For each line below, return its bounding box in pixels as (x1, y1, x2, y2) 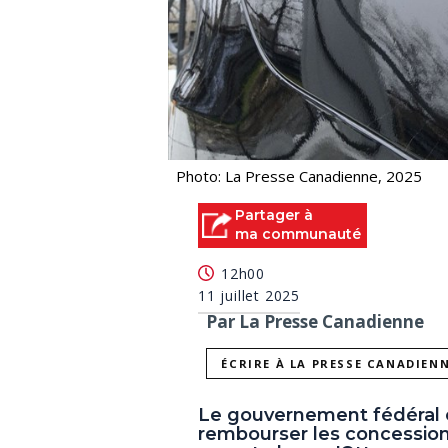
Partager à (235, 205, 313, 224)
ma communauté (235, 224, 361, 243)
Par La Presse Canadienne (206, 310, 424, 334)
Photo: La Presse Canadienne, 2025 (176, 165, 422, 186)
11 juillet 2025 (198, 286, 300, 306)
